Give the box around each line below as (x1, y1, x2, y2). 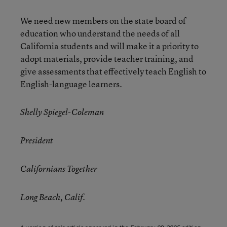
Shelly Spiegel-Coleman (20, 106, 104, 118)
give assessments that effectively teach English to (20, 65, 206, 77)
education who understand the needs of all (20, 27, 180, 39)
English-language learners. (20, 78, 122, 90)
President (20, 135, 53, 146)
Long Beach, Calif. (20, 192, 85, 203)
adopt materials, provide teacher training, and (20, 53, 194, 64)
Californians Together (20, 163, 97, 174)
